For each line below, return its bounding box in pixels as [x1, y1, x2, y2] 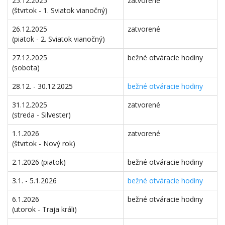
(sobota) [12, 63, 40, 72]
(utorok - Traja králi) [12, 204, 77, 214]
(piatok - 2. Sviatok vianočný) [12, 34, 105, 44]
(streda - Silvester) [12, 110, 71, 120]
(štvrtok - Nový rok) [12, 139, 75, 148]
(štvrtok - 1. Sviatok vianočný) [12, 6, 107, 15]
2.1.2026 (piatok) [12, 157, 66, 167]
